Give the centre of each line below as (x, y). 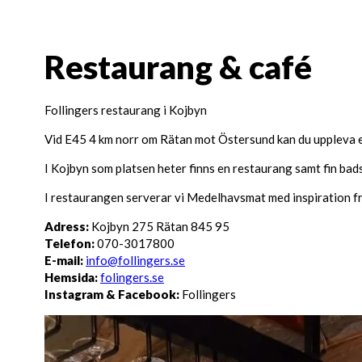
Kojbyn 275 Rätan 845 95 (160, 226)
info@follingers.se (135, 260)
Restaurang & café (178, 67)
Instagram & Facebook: (112, 294)
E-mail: (64, 260)
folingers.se (132, 277)
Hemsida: (71, 277)
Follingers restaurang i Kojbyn (126, 110)
